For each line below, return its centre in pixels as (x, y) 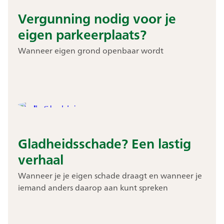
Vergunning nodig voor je (97, 18)
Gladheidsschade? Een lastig (104, 143)
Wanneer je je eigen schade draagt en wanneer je (110, 175)
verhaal (40, 159)
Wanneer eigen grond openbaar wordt (90, 50)
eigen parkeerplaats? (82, 34)
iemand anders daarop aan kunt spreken (93, 187)
